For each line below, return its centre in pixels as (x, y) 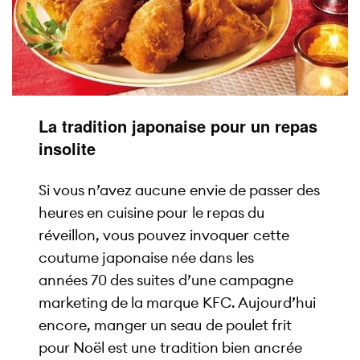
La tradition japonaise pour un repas (178, 125)
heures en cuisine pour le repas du (151, 212)
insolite (67, 148)
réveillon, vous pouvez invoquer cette (164, 235)
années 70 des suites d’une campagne (166, 280)
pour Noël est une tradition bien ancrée (170, 347)
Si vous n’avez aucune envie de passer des (179, 190)
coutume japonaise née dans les (146, 257)
